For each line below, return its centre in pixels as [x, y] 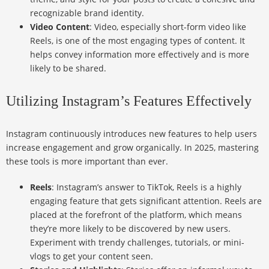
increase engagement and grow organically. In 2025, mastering [132, 148]
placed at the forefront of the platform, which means [136, 215]
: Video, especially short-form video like [168, 27]
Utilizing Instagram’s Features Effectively [129, 101]
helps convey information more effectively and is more [140, 55]
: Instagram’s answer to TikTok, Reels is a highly [147, 187]
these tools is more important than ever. [87, 162]
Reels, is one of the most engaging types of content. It [138, 41]
